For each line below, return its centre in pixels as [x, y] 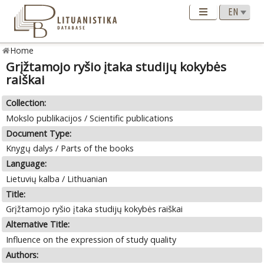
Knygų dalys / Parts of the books [70, 148]
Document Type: [39, 133]
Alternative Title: [38, 225]
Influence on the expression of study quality [91, 239]
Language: [27, 164]
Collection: [26, 103]
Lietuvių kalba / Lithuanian [57, 179]
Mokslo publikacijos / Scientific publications [90, 118]
